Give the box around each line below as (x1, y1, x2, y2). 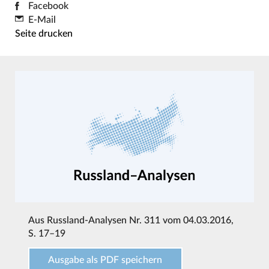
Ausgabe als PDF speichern (48, 255, 163, 265)
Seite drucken (14, 28, 73, 38)
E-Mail (28, 14, 56, 25)
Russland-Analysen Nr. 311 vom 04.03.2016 (46, 216, 231, 226)
